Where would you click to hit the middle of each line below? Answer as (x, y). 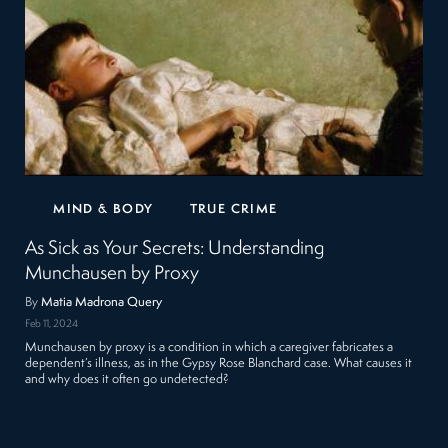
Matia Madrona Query (102, 303)
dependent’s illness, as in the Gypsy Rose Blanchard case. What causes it (219, 363)
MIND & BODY (103, 210)
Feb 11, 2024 (52, 324)
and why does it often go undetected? (127, 379)
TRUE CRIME (233, 210)
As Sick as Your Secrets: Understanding (175, 249)
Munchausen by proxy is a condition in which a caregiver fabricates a (209, 347)
